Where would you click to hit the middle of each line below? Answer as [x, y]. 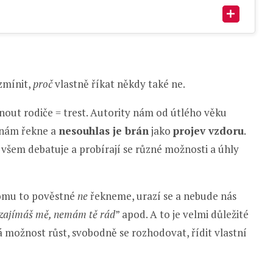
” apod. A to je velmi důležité [182, 214]
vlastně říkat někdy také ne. [120, 83]
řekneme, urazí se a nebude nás [162, 196]
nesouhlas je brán [104, 130]
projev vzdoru [208, 130]
